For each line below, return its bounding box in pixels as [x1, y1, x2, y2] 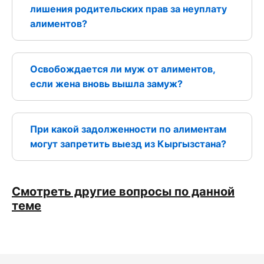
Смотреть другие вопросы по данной [12, 184, 235, 199]
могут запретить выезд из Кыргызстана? [30, 137, 226, 150]
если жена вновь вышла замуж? [30, 77, 183, 90]
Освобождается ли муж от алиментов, [30, 62, 216, 75]
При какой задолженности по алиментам [30, 123, 226, 135]
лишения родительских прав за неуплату [30, 2, 227, 15]
